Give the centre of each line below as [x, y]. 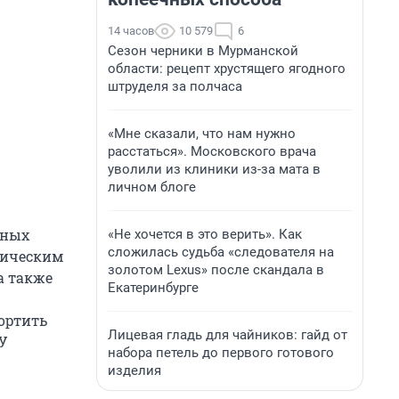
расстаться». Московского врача [212, 151]
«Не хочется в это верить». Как [205, 234]
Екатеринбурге [153, 288]
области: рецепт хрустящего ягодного [227, 69]
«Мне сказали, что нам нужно [202, 134]
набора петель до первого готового [221, 353]
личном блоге [152, 187]
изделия [134, 370]
